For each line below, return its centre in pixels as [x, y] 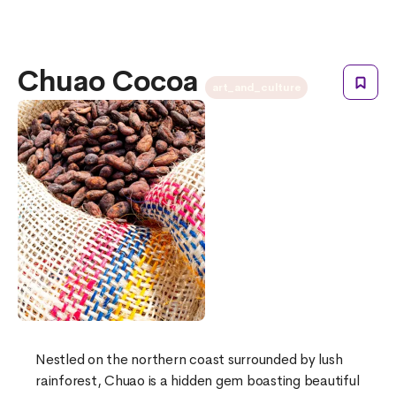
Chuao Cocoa [111, 82]
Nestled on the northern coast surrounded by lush [189, 360]
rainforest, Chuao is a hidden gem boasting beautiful [198, 381]
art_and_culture [257, 88]
